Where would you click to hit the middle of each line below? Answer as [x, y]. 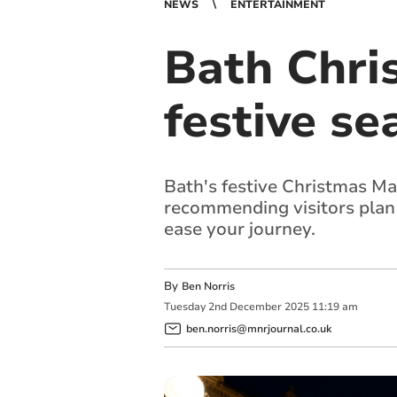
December [255, 307]
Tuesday [184, 307]
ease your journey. [239, 229]
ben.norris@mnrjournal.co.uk [258, 328]
